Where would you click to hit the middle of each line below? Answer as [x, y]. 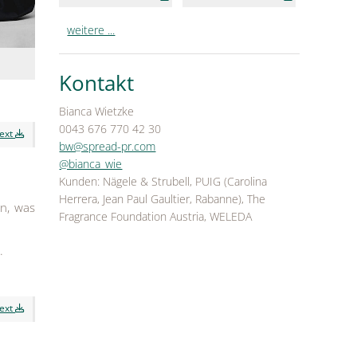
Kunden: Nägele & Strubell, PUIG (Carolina [163, 182]
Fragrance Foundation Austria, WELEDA [156, 217]
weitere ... [91, 30]
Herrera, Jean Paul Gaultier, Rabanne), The [163, 199]
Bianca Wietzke [97, 112]
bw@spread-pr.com [108, 147]
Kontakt [97, 83]
